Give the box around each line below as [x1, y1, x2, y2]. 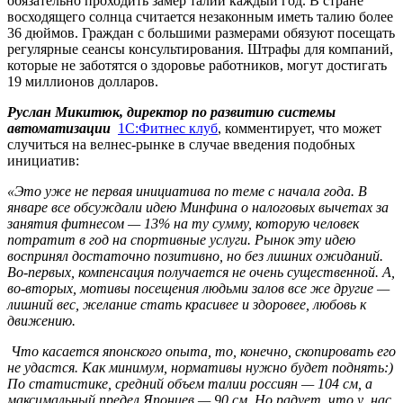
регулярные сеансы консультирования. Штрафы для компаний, [7, 41, 393, 58]
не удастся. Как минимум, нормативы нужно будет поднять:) [7, 360, 393, 376]
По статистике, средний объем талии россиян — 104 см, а [7, 376, 372, 392]
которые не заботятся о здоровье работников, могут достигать [7, 58, 387, 74]
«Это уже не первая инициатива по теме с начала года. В [7, 184, 367, 200]
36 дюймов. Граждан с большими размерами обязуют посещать [7, 25, 395, 41]
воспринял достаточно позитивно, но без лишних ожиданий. [7, 248, 383, 264]
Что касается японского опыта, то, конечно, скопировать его [11, 344, 396, 360]
